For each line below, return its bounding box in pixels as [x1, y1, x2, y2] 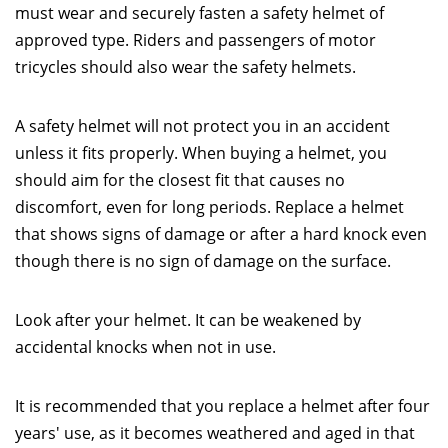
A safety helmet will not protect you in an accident [15, 115, 390, 137]
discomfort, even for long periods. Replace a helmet [15, 196, 404, 218]
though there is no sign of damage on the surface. [15, 250, 391, 272]
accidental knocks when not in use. [15, 336, 276, 358]
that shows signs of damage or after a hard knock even [15, 223, 427, 245]
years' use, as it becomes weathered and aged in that [15, 422, 415, 444]
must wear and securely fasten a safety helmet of [15, 2, 384, 24]
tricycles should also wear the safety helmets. [15, 56, 356, 78]
